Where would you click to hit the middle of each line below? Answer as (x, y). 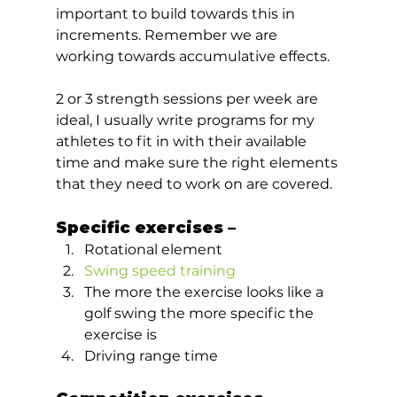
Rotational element (153, 249)
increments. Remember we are (168, 35)
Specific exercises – (150, 227)
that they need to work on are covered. (197, 183)
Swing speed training (160, 270)
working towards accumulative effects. (194, 56)
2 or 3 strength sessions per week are (188, 98)
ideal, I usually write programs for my (187, 120)
